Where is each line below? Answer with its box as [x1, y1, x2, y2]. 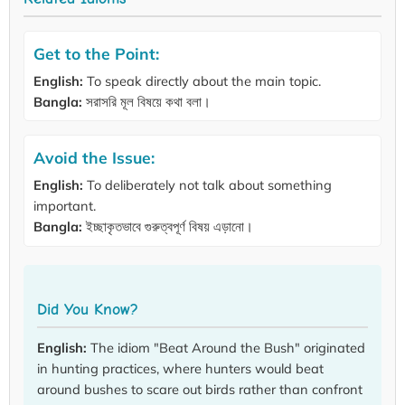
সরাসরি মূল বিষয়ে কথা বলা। [82, 92, 211, 110]
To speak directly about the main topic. [83, 71, 321, 89]
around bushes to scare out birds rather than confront [37, 381, 363, 399]
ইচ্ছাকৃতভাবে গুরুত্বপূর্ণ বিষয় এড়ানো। [82, 218, 253, 236]
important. [33, 197, 96, 215]
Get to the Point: [33, 42, 159, 63]
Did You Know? [37, 300, 138, 319]
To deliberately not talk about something [83, 176, 332, 194]
